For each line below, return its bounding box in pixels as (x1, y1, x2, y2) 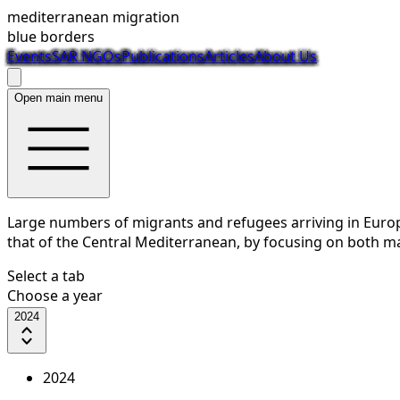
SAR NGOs (52, 46, 121, 66)
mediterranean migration (7, 7, 179, 27)
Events (7, 46, 52, 66)
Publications (121, 46, 204, 66)
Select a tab (7, 266, 85, 286)
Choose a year (7, 286, 103, 305)
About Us (254, 46, 317, 66)
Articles (204, 46, 254, 66)
